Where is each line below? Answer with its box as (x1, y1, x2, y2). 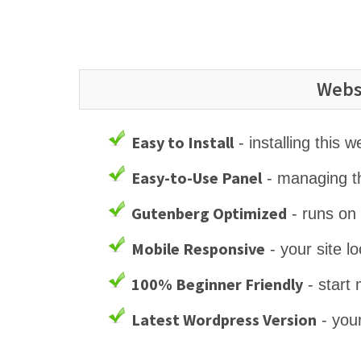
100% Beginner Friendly (131, 273, 303, 294)
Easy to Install (131, 131, 234, 152)
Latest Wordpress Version (131, 309, 317, 330)
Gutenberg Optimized (131, 202, 287, 223)
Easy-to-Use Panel (131, 167, 262, 188)
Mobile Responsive (131, 238, 265, 259)
